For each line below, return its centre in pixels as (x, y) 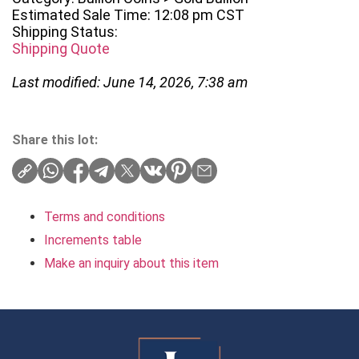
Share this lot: (55, 140)
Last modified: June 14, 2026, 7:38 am (130, 83)
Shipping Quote (61, 49)
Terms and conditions (105, 217)
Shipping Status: (65, 32)
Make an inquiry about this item (131, 264)
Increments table (93, 240)
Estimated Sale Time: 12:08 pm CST (128, 15)
